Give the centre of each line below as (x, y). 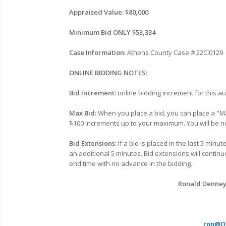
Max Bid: (83, 113)
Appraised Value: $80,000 (109, 12)
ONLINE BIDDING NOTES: (108, 72)
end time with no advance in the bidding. (131, 163)
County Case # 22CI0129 (187, 52)
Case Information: (97, 52)
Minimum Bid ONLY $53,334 (112, 32)
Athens (137, 52)
